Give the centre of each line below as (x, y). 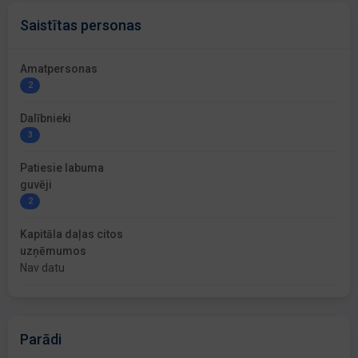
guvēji (36, 185)
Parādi (41, 340)
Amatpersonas (59, 69)
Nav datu (42, 268)
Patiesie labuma (62, 168)
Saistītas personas (81, 26)
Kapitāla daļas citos (72, 235)
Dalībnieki (46, 119)
